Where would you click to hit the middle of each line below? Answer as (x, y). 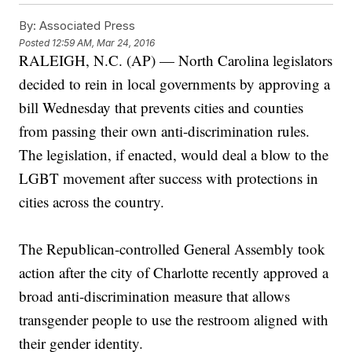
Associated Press (86, 26)
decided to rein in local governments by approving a (175, 84)
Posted (36, 42)
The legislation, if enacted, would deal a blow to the (174, 155)
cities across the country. (92, 202)
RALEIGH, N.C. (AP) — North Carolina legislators (176, 60)
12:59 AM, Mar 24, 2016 (104, 42)
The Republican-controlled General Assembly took (172, 249)
